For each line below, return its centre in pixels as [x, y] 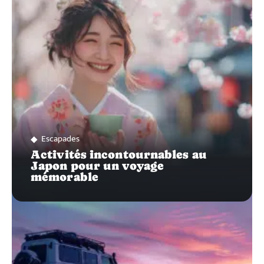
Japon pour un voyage [98, 166]
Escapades [60, 139]
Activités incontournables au [119, 155]
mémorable [65, 177]
